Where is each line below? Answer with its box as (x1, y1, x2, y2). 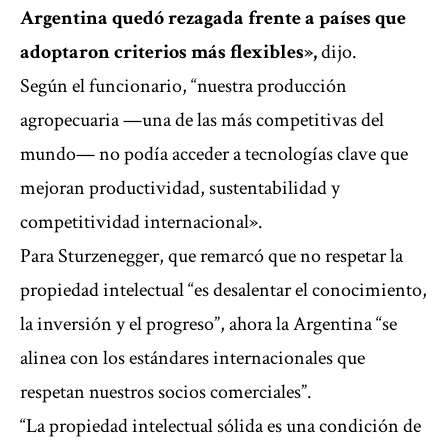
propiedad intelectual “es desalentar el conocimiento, (20, 277, 427, 304)
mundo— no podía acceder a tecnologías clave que (20, 141, 408, 168)
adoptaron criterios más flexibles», (20, 39, 321, 66)
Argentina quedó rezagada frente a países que (20, 5, 406, 32)
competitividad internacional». (20, 209, 263, 236)
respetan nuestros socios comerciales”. (20, 379, 312, 406)
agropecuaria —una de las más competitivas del (20, 107, 384, 134)
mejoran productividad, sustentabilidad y (20, 175, 340, 202)
